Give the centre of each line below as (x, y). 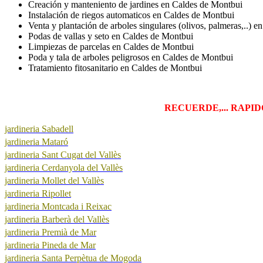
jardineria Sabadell (39, 129)
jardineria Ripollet (38, 193)
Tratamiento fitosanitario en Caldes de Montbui (115, 68)
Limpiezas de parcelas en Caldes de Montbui (111, 46)
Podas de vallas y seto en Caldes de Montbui (111, 36)
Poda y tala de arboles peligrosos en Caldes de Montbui (131, 57)
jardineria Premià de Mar (50, 232)
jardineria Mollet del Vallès (54, 180)
